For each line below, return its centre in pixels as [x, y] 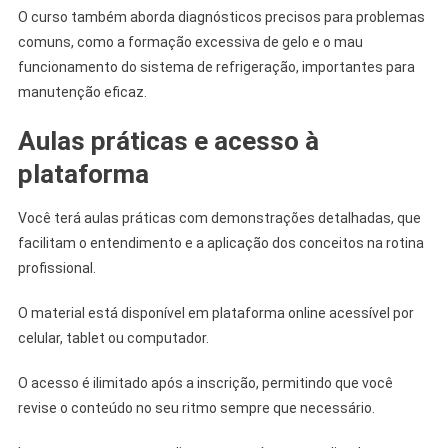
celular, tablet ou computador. [113, 337]
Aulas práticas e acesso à [168, 140]
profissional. [56, 267]
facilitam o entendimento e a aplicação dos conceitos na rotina [220, 242]
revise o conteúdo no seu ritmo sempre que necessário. [196, 407]
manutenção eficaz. [82, 91]
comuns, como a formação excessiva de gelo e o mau [190, 41]
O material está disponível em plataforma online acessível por [215, 312]
